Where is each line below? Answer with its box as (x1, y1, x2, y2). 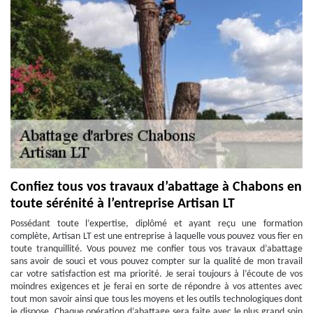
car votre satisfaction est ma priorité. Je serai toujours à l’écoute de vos (10, 269, 303, 279)
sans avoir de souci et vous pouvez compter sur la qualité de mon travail (10, 256, 303, 267)
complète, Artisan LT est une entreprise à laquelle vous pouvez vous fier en (10, 231, 303, 242)
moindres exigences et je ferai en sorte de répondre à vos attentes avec (10, 282, 303, 292)
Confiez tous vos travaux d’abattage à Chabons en (10, 180, 302, 194)
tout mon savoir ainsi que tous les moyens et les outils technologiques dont (10, 294, 303, 305)
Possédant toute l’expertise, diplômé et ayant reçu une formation (10, 219, 303, 229)
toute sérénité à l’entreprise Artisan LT (10, 197, 235, 211)
